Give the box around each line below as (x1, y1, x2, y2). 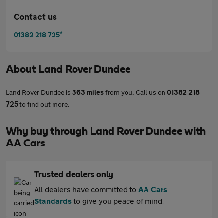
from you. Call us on (104, 88, 167, 96)
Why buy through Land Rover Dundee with (6, 126, 206, 137)
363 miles (72, 88, 104, 96)
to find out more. (18, 100, 70, 108)
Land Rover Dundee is (6, 88, 72, 96)
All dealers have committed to (34, 184, 138, 194)
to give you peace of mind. (72, 196, 164, 205)
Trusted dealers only (34, 170, 113, 179)
